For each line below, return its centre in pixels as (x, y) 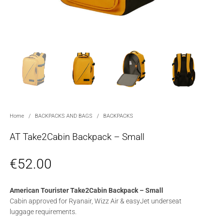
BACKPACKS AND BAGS (64, 116)
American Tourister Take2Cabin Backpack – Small (87, 190)
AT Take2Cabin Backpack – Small (77, 137)
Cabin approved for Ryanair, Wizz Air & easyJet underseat (96, 201)
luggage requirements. (43, 211)
